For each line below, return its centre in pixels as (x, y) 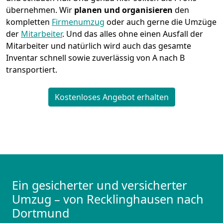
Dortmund (41, 213)
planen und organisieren (123, 10)
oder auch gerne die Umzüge (161, 22)
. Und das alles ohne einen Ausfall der (133, 34)
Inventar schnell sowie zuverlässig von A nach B (95, 58)
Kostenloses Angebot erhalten (111, 97)
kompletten (29, 22)
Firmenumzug (78, 22)
